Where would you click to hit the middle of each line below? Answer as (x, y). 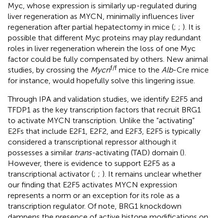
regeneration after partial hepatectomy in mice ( (91, 27)
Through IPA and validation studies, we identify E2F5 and (105, 99)
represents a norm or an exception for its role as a (94, 195)
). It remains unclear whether (152, 174)
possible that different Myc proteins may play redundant (104, 37)
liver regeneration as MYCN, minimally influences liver (101, 16)
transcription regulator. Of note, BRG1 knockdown (95, 206)
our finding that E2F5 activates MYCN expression (92, 184)
